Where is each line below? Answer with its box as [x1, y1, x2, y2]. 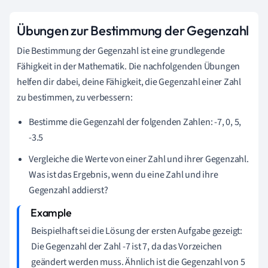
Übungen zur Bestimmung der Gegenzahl [17, 22, 249, 39]
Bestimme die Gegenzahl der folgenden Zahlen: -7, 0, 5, [29, 115, 242, 129]
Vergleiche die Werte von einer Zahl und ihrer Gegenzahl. [29, 152, 249, 166]
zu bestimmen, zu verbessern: [17, 90, 133, 104]
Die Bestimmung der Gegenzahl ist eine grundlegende [17, 44, 225, 57]
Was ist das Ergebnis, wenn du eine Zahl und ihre [29, 167, 218, 181]
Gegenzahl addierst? [29, 183, 108, 197]
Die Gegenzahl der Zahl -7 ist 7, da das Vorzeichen [31, 239, 222, 253]
